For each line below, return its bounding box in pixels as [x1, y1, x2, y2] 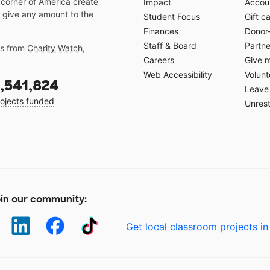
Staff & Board [143, 40, 196, 51]
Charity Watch [27, 43, 83, 54]
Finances [143, 26, 178, 37]
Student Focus [143, 11, 200, 22]
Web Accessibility [143, 69, 212, 80]
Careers [143, 55, 174, 66]
